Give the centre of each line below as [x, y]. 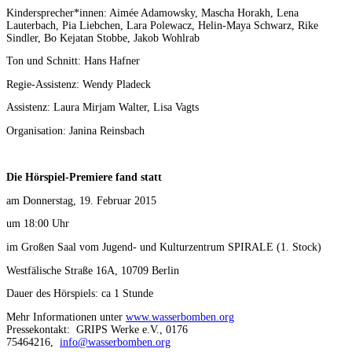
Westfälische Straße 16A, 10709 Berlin [93, 270]
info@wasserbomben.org [115, 342]
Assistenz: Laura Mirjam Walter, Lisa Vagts [103, 108]
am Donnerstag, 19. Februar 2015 [81, 200]
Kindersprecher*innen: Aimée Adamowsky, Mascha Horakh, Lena [152, 13]
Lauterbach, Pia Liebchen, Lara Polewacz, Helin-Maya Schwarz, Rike [162, 25]
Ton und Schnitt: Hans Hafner [73, 61]
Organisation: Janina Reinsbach [75, 131]
